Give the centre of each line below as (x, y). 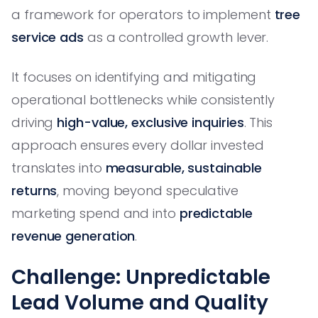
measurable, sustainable (183, 168)
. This (258, 122)
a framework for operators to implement (143, 14)
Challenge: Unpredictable (141, 277)
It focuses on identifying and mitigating (134, 77)
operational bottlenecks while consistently (143, 99)
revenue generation (73, 236)
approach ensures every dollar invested (138, 145)
